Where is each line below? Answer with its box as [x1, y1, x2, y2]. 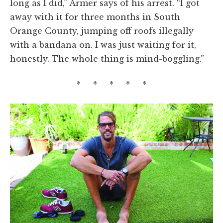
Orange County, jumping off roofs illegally [10, 25, 194, 36]
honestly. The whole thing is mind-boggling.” [10, 53, 204, 64]
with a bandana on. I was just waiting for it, [10, 39, 196, 50]
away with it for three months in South [10, 11, 180, 22]
